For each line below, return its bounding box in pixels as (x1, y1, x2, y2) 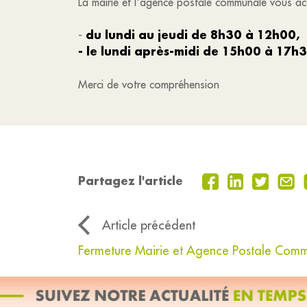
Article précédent (102, 217, 195, 234)
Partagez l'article (78, 173, 183, 188)
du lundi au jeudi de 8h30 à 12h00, (86, 27, 299, 42)
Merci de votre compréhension (78, 77, 219, 91)
